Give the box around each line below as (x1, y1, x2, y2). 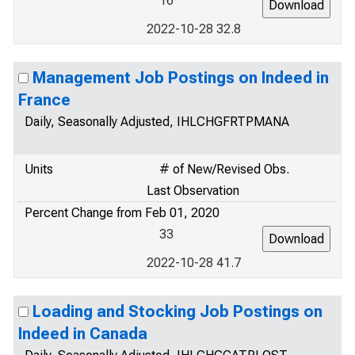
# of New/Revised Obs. (159, 162, 289, 177)
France (18, 90, 71, 109)
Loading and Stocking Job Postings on (32, 302, 323, 321)
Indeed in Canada (18, 324, 147, 343)
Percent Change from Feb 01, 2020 (25, 205, 219, 220)
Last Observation (147, 183, 239, 198)
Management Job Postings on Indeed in (32, 68, 329, 87)
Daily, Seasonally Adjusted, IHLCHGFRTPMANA (25, 114, 289, 129)
